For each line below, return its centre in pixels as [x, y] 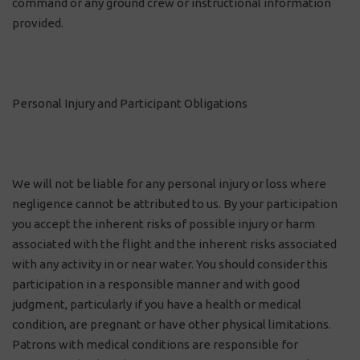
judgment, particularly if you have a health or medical [157, 304]
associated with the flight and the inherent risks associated [174, 244]
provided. [38, 23]
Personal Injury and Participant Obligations [130, 103]
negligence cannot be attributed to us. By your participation [175, 204]
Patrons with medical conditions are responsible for [155, 344]
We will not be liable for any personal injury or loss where [169, 184]
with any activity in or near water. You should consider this [170, 264]
